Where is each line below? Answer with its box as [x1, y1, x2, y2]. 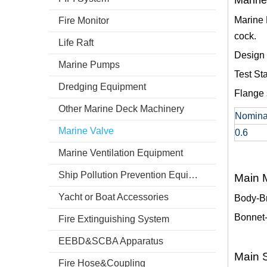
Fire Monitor [58, 15, 109, 26]
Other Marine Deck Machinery [58, 104, 184, 114]
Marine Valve [58, 126, 114, 136]
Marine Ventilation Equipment [58, 148, 183, 158]
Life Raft [58, 38, 94, 48]
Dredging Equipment [58, 82, 146, 92]
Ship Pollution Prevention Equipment [188, 170, 198, 180]
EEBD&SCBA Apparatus [58, 236, 163, 246]
